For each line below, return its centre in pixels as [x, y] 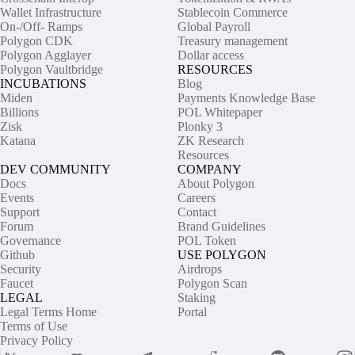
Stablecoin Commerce [233, 12]
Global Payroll [214, 26]
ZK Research [211, 140]
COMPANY [210, 169]
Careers [197, 197]
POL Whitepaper [220, 112]
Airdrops [200, 269]
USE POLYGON [222, 254]
